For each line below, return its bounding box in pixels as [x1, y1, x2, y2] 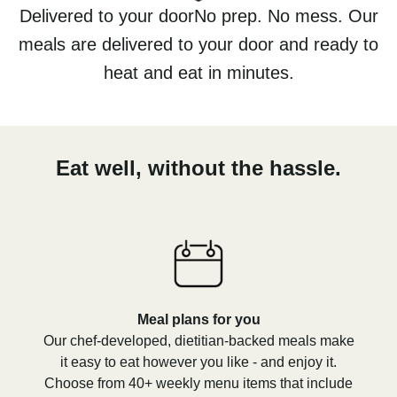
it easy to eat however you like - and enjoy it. [60, 354, 337, 370]
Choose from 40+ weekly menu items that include [44, 375, 353, 391]
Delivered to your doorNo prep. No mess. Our [19, 5, 378, 26]
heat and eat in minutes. [103, 62, 294, 82]
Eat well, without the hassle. [56, 155, 341, 180]
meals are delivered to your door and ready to [19, 34, 378, 54]
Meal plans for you [136, 311, 261, 327]
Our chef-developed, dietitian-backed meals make [43, 332, 354, 348]
